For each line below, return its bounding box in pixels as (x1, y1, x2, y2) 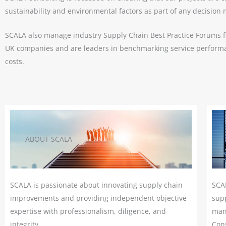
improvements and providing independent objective (10, 193, 187, 203)
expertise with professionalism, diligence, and (10, 206, 166, 216)
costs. (5, 56, 24, 67)
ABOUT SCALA (25, 134, 72, 144)
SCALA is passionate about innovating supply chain (10, 180, 183, 190)
